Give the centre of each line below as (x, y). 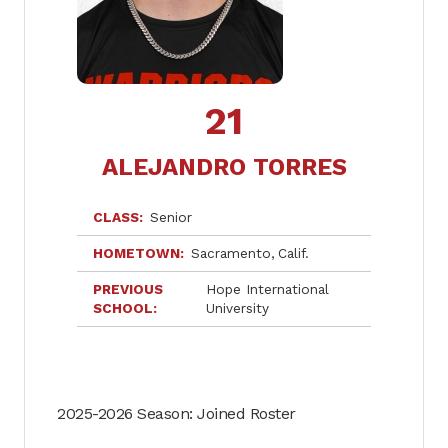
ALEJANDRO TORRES (224, 167)
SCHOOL (123, 308)
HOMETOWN (136, 253)
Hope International (267, 289)
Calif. (293, 253)
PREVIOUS (128, 289)
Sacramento (230, 253)
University (237, 308)
